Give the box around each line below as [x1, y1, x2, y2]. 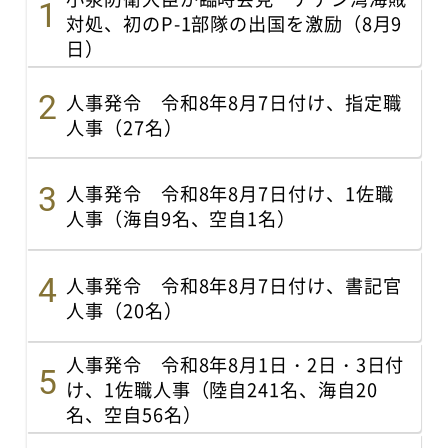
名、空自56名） [66, 401, 202, 428]
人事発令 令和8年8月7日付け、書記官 [66, 271, 402, 298]
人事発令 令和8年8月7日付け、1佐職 [66, 180, 394, 207]
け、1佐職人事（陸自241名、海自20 [66, 376, 378, 403]
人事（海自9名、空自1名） [66, 205, 296, 232]
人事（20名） [66, 296, 183, 323]
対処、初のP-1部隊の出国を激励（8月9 [66, 9, 403, 36]
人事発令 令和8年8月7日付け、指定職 [66, 88, 402, 115]
